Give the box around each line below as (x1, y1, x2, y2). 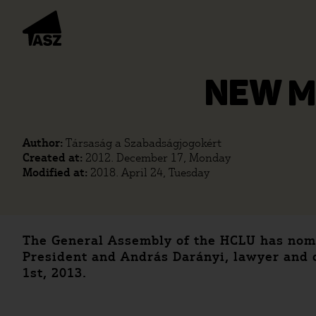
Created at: (23, 151, 85, 164)
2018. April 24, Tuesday (90, 166, 209, 179)
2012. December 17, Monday (85, 151, 231, 164)
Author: (23, 136, 66, 150)
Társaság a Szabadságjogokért (66, 136, 221, 150)
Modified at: (23, 166, 90, 179)
